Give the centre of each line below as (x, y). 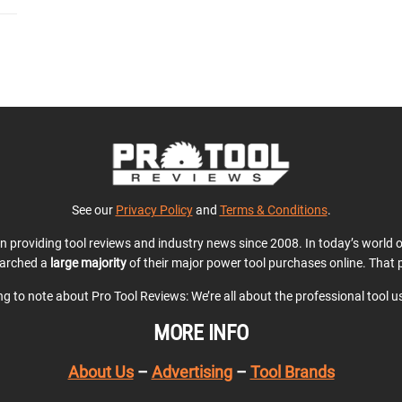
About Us (100, 371)
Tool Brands (292, 371)
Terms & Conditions (273, 210)
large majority (88, 262)
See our (93, 210)
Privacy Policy (154, 210)
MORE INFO (201, 332)
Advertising (192, 371)
